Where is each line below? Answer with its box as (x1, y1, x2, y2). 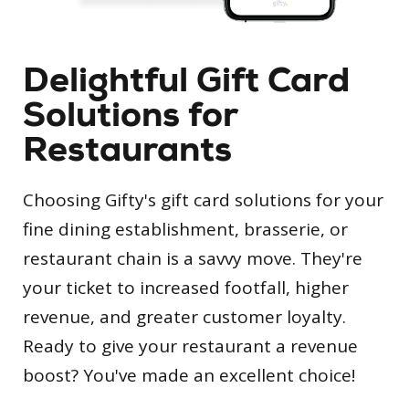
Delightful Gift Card (23, 58, 350, 103)
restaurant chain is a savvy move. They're (23, 246, 362, 271)
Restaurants (23, 127, 232, 173)
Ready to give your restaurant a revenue (23, 334, 358, 359)
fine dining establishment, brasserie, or (23, 217, 348, 242)
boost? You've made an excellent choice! (23, 363, 355, 388)
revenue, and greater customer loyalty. (23, 305, 346, 330)
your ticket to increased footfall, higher (23, 276, 349, 300)
